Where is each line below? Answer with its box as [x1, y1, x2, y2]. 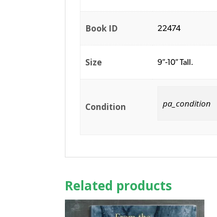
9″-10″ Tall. [157, 57, 194, 67]
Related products [65, 177, 172, 195]
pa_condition [163, 98, 211, 109]
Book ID [85, 23, 118, 34]
